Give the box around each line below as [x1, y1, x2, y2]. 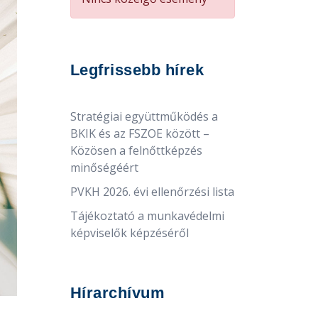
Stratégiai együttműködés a [70, 108, 218, 124]
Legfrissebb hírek [70, 60, 204, 79]
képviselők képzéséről [70, 224, 189, 241]
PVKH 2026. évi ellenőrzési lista [70, 183, 234, 199]
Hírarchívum [70, 283, 165, 302]
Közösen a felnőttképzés [70, 142, 202, 158]
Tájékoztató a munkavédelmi [70, 207, 224, 224]
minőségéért [70, 159, 138, 175]
